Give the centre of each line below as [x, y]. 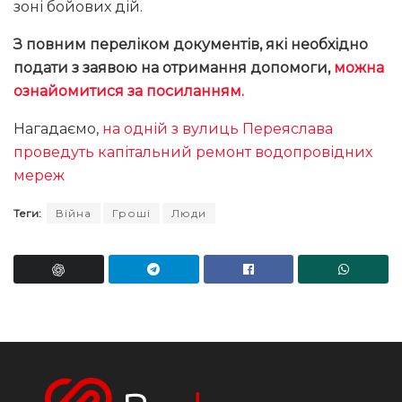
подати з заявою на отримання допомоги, [174, 67]
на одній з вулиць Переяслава [218, 128]
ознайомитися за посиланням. [129, 91]
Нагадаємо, [58, 128]
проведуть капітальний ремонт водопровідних [193, 152]
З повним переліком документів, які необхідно [191, 44]
